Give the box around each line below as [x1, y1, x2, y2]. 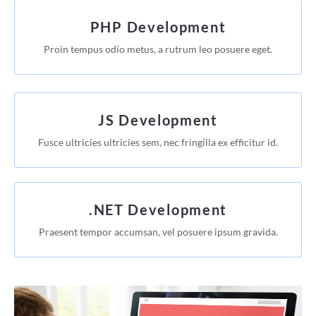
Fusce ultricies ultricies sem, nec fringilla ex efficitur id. [38, 135, 278, 148]
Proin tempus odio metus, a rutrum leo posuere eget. [44, 42, 272, 55]
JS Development [98, 111, 218, 128]
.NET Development [88, 200, 228, 218]
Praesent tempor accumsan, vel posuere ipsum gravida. [38, 225, 278, 238]
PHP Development [90, 18, 226, 35]
